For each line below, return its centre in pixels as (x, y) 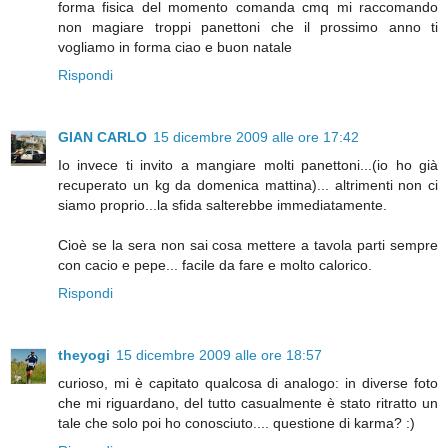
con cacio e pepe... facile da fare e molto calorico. (215, 265)
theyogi (84, 355)
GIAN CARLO (102, 137)
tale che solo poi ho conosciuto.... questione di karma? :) (236, 423)
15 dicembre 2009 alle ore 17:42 (256, 137)
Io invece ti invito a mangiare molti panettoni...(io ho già (248, 165)
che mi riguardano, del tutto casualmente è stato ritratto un (248, 403)
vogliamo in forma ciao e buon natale (175, 47)
